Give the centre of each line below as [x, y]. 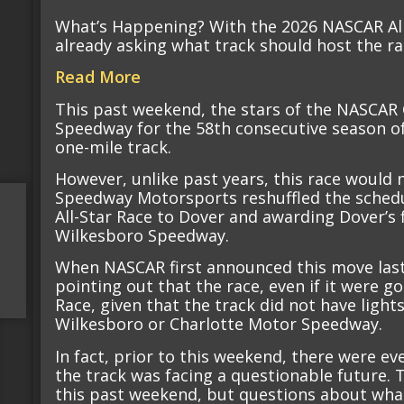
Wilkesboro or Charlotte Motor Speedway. [219, 324]
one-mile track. [114, 147]
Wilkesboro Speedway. [142, 235]
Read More [98, 77]
